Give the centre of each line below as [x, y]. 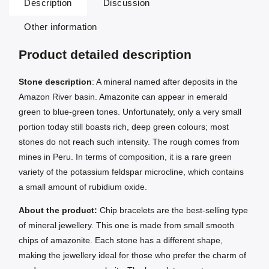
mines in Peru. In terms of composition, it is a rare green [125, 157]
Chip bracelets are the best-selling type [173, 210]
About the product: [58, 210]
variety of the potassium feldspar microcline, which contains [131, 172]
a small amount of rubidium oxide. [83, 187]
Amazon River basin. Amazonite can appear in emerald [123, 97]
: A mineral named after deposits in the [165, 82]
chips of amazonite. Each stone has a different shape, [121, 240]
